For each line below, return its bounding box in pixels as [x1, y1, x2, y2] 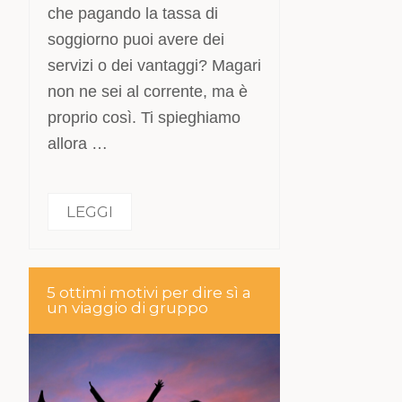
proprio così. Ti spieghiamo [48, 109, 241, 127]
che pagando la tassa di [48, 4, 219, 22]
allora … [48, 135, 109, 153]
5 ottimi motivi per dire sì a [47, 284, 252, 301]
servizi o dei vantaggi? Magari [48, 57, 262, 74]
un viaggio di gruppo [47, 299, 209, 317]
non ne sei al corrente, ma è [48, 83, 249, 100]
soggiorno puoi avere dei [48, 31, 225, 48]
